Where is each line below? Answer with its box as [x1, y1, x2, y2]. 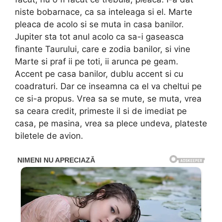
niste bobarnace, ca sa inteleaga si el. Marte [15, 7, 192, 17]
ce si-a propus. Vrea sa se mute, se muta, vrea [15, 94, 202, 104]
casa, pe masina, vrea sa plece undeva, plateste [15, 118, 207, 129]
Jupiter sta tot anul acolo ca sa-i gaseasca [15, 32, 184, 42]
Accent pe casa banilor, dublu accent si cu [15, 69, 183, 79]
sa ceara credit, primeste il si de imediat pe [15, 106, 187, 116]
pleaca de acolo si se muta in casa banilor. [15, 19, 184, 30]
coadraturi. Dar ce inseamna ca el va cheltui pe [15, 81, 202, 92]
